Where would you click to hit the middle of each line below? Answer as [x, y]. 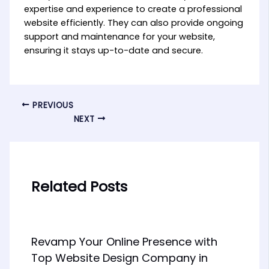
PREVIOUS [52, 105]
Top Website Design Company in [120, 258]
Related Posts [80, 186]
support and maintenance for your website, [119, 36]
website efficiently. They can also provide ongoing [133, 23]
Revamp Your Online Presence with [125, 241]
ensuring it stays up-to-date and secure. [113, 50]
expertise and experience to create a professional [133, 9]
